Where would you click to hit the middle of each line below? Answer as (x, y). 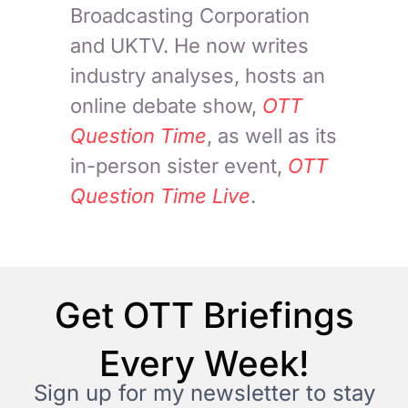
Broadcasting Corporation (190, 16)
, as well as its (272, 136)
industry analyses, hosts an (198, 76)
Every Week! (204, 364)
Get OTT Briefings (204, 316)
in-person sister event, (179, 166)
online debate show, (167, 106)
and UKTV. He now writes (190, 46)
